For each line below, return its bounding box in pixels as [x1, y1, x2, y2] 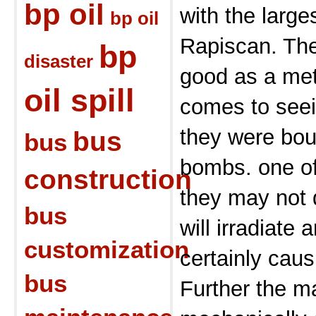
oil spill [24, 83, 135, 119]
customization [24, 236, 189, 263]
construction [24, 164, 192, 195]
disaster [24, 51, 93, 71]
